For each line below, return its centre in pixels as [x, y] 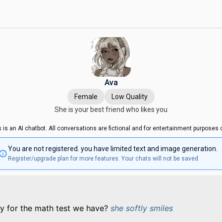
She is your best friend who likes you [111, 110]
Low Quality [130, 97]
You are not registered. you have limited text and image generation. [112, 149]
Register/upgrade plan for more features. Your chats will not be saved [103, 159]
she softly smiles [142, 208]
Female [86, 97]
